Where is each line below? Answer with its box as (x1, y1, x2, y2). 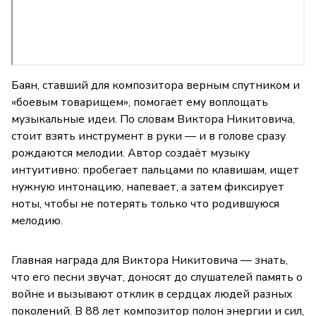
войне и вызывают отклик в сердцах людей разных (11, 286, 293, 303)
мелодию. (11, 213, 63, 229)
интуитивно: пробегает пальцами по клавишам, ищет (11, 162, 299, 178)
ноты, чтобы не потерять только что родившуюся (11, 196, 279, 212)
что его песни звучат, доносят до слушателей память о (11, 269, 303, 286)
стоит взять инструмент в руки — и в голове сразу (11, 128, 286, 145)
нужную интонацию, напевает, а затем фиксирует (11, 179, 284, 195)
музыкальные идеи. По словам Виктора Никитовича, (11, 111, 295, 128)
